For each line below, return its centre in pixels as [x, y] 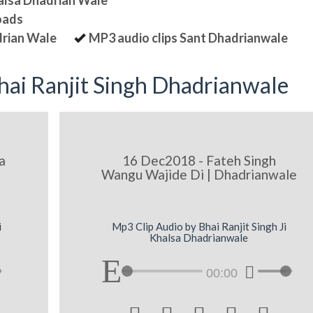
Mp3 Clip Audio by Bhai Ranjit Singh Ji [199, 226]
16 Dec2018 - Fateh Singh [199, 161]
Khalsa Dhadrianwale [199, 237]
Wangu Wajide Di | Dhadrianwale [199, 175]
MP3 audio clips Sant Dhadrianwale [189, 38]
